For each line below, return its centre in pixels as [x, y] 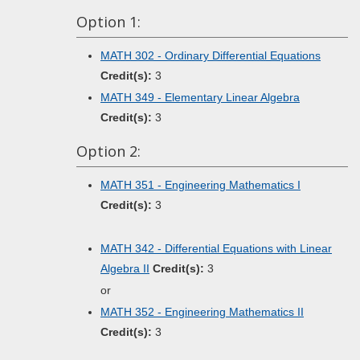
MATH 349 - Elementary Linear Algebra [200, 97]
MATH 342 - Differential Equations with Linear [216, 248]
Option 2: [108, 151]
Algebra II [125, 268]
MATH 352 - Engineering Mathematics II [202, 312]
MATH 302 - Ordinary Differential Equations [211, 55]
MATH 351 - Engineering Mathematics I [200, 185]
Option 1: [108, 22]
